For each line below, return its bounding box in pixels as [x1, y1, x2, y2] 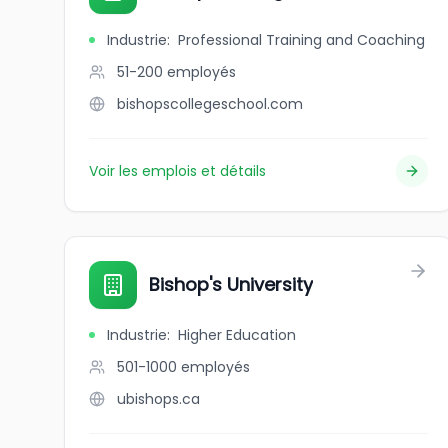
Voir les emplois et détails [89, 161, 266, 181]
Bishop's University [149, 272, 313, 297]
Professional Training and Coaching [178, 30, 425, 50]
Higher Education [178, 325, 296, 345]
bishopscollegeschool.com [117, 94, 303, 114]
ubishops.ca [117, 389, 200, 409]
